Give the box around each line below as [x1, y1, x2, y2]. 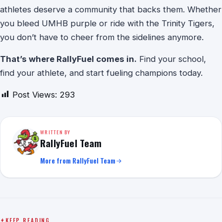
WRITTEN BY [40, 128, 71, 136]
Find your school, [137, 54, 206, 64]
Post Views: [12, 90, 57, 100]
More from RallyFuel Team [40, 156, 115, 166]
